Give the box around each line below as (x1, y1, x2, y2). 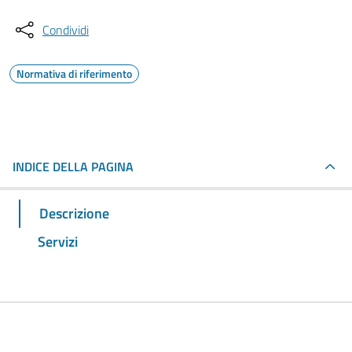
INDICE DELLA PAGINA (13, 157, 134, 176)
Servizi (38, 230, 78, 252)
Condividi (42, 20, 89, 39)
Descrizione (39, 202, 109, 224)
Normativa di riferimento (16, 65, 132, 82)
